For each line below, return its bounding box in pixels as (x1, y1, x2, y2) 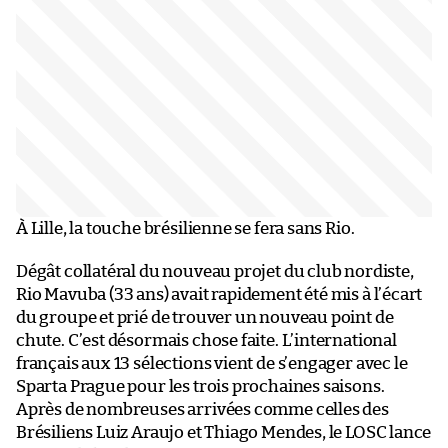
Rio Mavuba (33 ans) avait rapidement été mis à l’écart (16, 285, 423, 303)
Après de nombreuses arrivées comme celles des (16, 400, 389, 418)
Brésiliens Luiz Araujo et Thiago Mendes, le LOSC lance (16, 423, 432, 441)
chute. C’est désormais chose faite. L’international (16, 331, 397, 349)
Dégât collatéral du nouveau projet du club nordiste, (16, 262, 414, 280)
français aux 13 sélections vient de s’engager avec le (16, 354, 408, 372)
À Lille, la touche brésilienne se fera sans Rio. (16, 219, 355, 237)
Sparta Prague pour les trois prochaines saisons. (16, 377, 385, 395)
